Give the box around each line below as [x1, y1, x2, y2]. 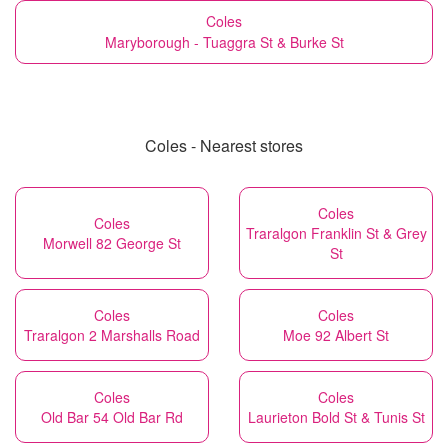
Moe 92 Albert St [283, 325, 389, 345]
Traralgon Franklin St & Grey [245, 223, 427, 243]
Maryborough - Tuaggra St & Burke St [104, 32, 344, 52]
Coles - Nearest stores [145, 134, 303, 157]
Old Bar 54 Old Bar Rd [41, 407, 183, 427]
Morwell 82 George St [43, 233, 181, 253]
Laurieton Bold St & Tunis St [247, 407, 425, 427]
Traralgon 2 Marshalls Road [24, 325, 200, 345]
